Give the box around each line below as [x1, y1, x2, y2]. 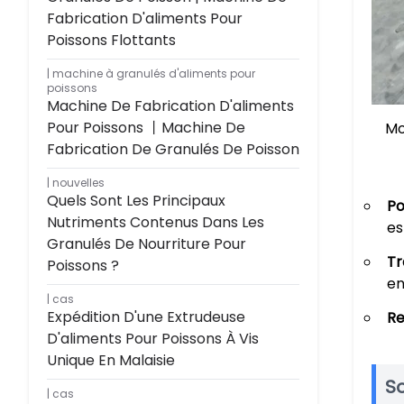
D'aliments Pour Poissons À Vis [47, 328, 259, 349]
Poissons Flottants [47, 30, 176, 50]
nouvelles [52, 175, 105, 190]
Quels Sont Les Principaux [47, 190, 225, 211]
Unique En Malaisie [47, 350, 175, 371]
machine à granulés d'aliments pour [52, 66, 255, 81]
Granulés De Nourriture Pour [47, 234, 246, 254]
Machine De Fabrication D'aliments [47, 96, 294, 116]
